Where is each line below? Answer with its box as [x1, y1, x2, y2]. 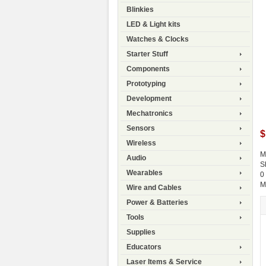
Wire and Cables [126, 183, 182, 192]
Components [126, 65, 170, 74]
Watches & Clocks [126, 35, 189, 44]
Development [126, 94, 172, 103]
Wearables [126, 169, 163, 178]
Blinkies [126, 5, 154, 14]
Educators [126, 243, 161, 252]
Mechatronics [126, 109, 173, 118]
